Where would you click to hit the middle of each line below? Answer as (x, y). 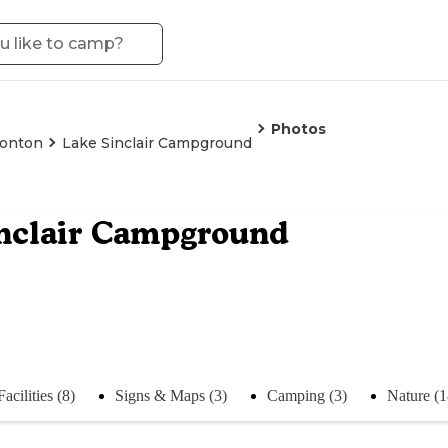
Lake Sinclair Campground (157, 143)
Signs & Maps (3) (171, 395)
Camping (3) (307, 395)
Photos (298, 129)
